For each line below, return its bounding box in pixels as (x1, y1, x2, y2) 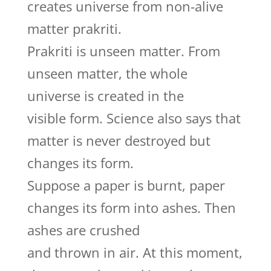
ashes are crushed (27, 221, 140, 239)
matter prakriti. (27, 19, 122, 38)
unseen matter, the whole (27, 64, 188, 82)
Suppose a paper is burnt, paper (27, 176, 225, 194)
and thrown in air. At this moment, (27, 243, 243, 261)
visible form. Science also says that (27, 109, 241, 127)
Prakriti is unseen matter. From (27, 42, 220, 60)
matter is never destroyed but (27, 131, 211, 149)
